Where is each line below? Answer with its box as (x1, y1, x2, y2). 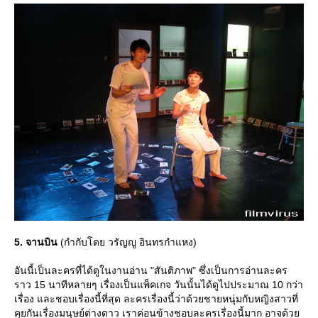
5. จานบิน (14, 236, 57, 248)
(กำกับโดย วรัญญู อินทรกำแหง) (57, 236, 197, 248)
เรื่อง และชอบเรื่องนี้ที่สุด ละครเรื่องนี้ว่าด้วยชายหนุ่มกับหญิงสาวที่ (14, 292, 298, 305)
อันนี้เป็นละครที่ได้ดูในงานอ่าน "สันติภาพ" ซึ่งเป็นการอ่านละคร (14, 264, 287, 276)
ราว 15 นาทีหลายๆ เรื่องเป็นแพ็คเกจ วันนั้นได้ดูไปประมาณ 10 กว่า (14, 278, 303, 290)
